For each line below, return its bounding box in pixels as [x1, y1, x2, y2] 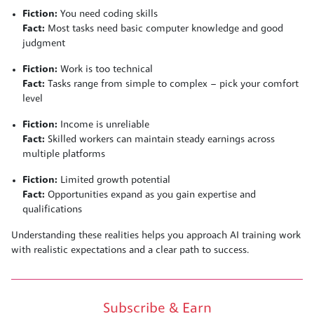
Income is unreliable [57, 119, 149, 130]
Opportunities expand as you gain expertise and [45, 189, 256, 200]
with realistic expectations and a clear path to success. [11, 245, 250, 256]
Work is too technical [57, 64, 153, 75]
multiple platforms [22, 149, 105, 160]
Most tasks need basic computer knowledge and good [45, 23, 283, 34]
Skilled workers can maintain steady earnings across [45, 134, 275, 145]
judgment [22, 38, 65, 49]
